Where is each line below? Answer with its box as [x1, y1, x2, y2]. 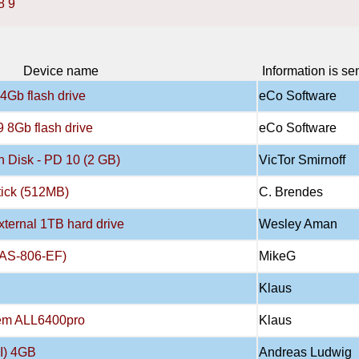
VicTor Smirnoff [259, 153, 345, 167]
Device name [22, 64, 99, 78]
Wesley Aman [259, 217, 337, 231]
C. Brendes [259, 185, 323, 199]
